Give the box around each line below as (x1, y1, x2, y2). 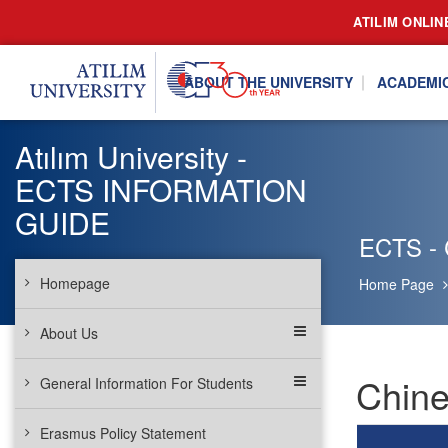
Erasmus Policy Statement (40, 423, 206, 443)
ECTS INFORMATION (15, 168, 307, 211)
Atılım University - (15, 135, 247, 178)
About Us (40, 323, 98, 343)
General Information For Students (40, 373, 253, 393)
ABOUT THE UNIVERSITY (184, 72, 353, 92)
